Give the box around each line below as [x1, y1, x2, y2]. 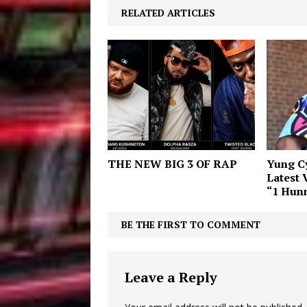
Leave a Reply [125, 268, 217, 287]
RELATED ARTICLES [121, 5, 215, 19]
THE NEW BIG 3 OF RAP [108, 156, 237, 172]
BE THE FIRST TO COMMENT [121, 218, 260, 232]
